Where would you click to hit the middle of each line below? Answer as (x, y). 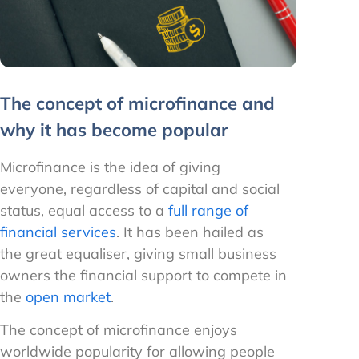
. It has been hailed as (190, 232)
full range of (208, 210)
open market (68, 297)
